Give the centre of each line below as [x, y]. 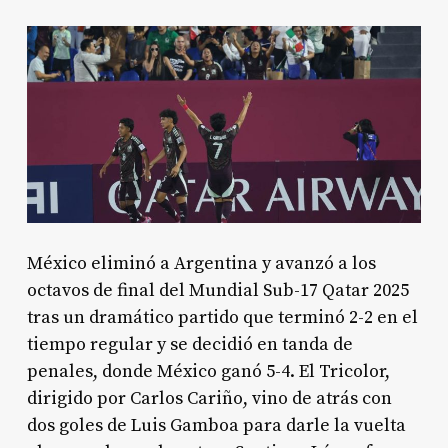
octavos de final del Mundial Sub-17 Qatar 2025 [217, 290]
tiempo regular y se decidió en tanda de [189, 344]
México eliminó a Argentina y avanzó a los [201, 263]
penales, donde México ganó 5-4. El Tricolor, [208, 371]
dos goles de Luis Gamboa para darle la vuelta [216, 425]
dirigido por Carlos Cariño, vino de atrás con [209, 398]
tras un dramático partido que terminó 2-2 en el [222, 317]
